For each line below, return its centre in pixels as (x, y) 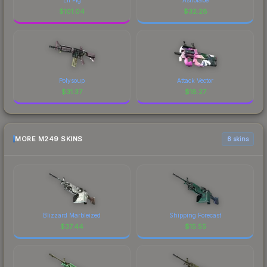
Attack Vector (195, 80)
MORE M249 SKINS (49, 139)
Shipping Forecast (195, 215)
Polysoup (72, 80)
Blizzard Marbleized (72, 215)
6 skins (238, 139)
